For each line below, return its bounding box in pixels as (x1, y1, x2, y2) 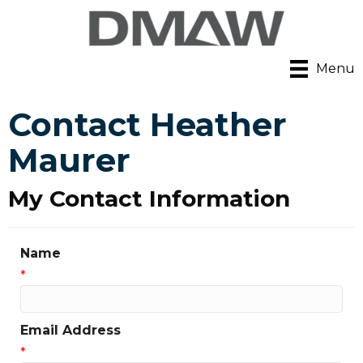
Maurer (8, 140, 130, 181)
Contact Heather (8, 105, 287, 145)
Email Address (20, 322, 121, 339)
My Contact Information (8, 185, 290, 213)
